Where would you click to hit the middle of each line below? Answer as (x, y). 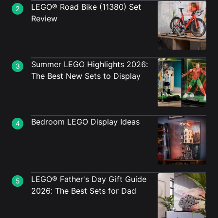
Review (44, 18)
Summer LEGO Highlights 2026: (90, 64)
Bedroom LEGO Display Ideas (85, 122)
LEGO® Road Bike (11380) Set (86, 7)
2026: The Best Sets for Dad (84, 191)
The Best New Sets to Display (86, 76)
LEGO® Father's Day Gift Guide (89, 179)
